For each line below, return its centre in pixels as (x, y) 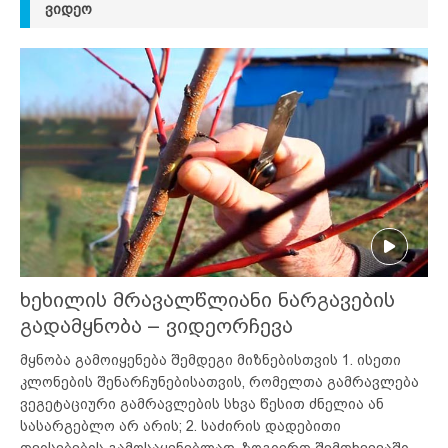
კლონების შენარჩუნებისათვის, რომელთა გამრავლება (219, 381)
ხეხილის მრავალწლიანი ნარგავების (207, 299)
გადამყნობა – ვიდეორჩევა (156, 325)
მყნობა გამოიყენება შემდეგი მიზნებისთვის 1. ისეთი (210, 359)
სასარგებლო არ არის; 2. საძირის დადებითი (180, 425)
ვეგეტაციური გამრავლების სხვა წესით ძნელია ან (202, 403)
